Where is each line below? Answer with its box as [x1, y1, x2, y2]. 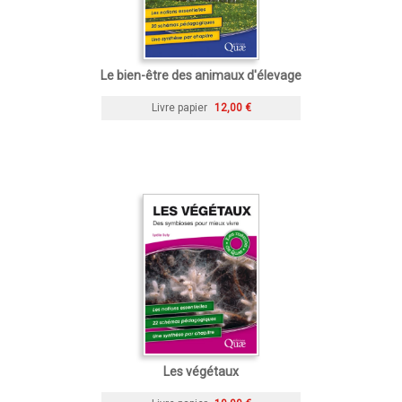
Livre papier [151, 101, 207, 115]
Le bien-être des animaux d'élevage [100, 68, 301, 83]
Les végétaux [163, 364, 239, 380]
